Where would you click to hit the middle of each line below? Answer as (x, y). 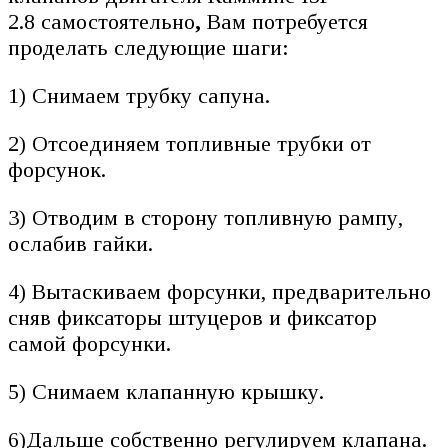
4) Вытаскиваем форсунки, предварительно (219, 291)
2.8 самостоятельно (101, 21)
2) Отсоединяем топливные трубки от (189, 143)
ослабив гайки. (83, 243)
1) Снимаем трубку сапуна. (142, 95)
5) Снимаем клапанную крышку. (169, 391)
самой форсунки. (89, 343)
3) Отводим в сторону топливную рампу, (205, 217)
